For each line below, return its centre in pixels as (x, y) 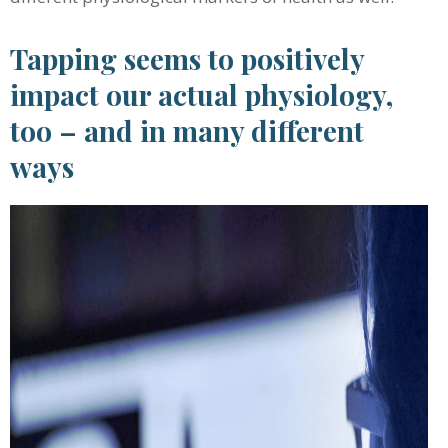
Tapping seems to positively (187, 58)
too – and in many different (187, 130)
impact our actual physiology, (201, 94)
